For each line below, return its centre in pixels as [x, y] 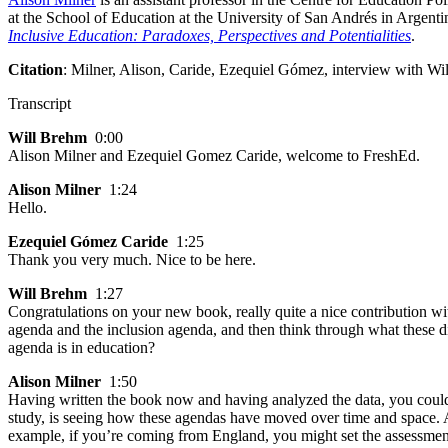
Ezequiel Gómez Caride [88, 241]
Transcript [39, 103]
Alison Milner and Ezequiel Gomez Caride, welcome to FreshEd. [214, 155]
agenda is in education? [81, 347]
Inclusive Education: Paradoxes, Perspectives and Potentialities [209, 35]
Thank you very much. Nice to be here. [132, 259]
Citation [35, 69]
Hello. [27, 207]
